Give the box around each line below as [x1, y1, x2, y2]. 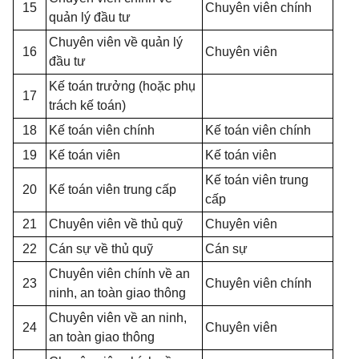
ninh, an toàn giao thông [49, 286, 186, 300]
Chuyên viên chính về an [49, 267, 190, 280]
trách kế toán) [49, 99, 126, 112]
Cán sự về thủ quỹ [49, 242, 153, 256]
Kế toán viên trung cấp [49, 183, 176, 196]
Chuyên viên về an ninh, [49, 311, 187, 325]
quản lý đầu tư [49, 10, 131, 24]
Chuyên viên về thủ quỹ [49, 217, 183, 231]
